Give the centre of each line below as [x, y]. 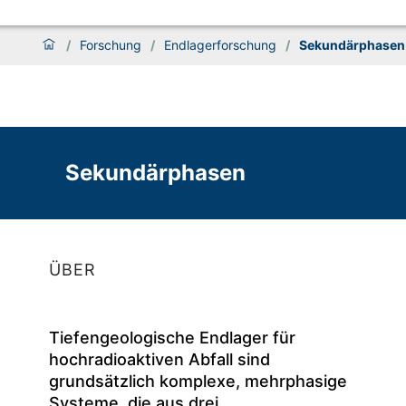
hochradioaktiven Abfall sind [159, 360]
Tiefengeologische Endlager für [172, 338]
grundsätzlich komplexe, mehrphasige [198, 382]
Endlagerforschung [220, 45]
